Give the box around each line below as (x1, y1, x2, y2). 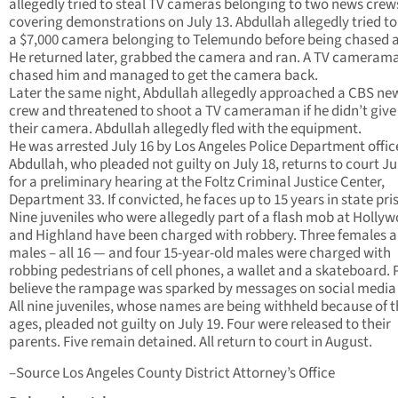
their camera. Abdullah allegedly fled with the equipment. (9, 118, 362, 140)
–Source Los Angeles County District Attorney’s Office (9, 362, 335, 385)
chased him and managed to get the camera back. (9, 65, 318, 87)
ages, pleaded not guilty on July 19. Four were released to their (9, 314, 391, 336)
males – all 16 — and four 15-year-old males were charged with (9, 243, 391, 265)
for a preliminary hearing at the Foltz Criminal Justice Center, (9, 171, 385, 194)
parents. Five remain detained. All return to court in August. (9, 331, 372, 354)
